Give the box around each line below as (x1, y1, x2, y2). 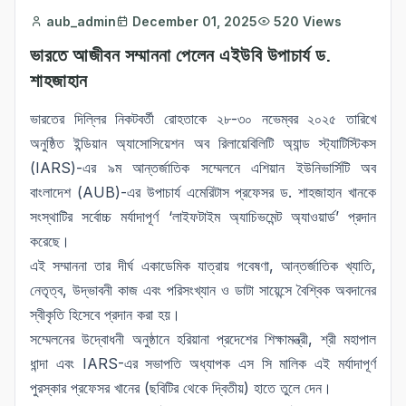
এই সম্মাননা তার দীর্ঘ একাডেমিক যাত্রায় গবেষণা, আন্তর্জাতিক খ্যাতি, (30, 256, 376, 275)
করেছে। (30, 232, 70, 251)
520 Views (274, 14, 342, 30)
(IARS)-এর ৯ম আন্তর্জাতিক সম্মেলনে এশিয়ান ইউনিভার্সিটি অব (30, 159, 376, 178)
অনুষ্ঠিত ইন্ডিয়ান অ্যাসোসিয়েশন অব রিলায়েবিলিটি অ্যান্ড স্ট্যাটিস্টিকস (30, 134, 376, 153)
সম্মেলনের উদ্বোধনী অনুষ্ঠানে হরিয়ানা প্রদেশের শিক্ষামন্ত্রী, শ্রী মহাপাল (30, 330, 376, 349)
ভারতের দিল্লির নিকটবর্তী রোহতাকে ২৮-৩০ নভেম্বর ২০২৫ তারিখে (30, 110, 376, 129)
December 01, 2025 (132, 14, 257, 30)
